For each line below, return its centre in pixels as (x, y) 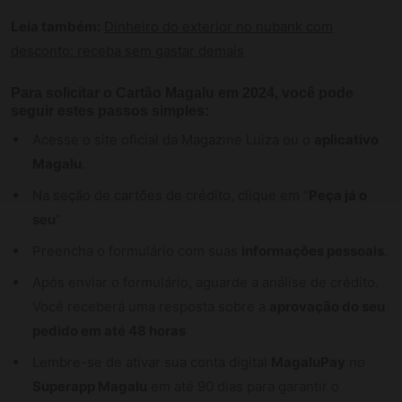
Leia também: (56, 26)
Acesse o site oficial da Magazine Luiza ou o (173, 139)
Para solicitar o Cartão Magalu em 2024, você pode (182, 92)
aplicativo (346, 139)
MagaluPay (308, 362)
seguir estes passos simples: (110, 110)
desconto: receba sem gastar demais (127, 50)
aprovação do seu (327, 306)
